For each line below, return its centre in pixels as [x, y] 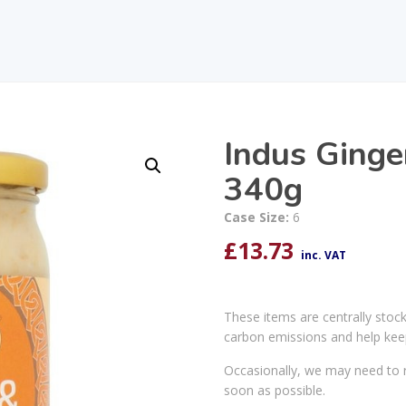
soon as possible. [274, 390]
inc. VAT [323, 255]
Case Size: [258, 217]
